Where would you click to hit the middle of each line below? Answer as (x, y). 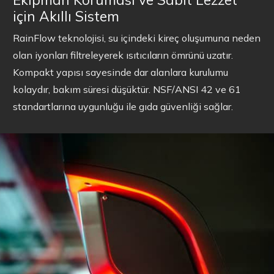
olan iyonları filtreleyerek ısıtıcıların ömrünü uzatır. (123, 55)
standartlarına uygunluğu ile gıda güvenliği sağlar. (123, 106)
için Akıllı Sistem (66, 17)
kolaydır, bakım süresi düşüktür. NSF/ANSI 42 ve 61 (127, 89)
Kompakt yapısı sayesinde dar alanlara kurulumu (120, 72)
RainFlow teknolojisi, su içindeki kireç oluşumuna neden (137, 38)
